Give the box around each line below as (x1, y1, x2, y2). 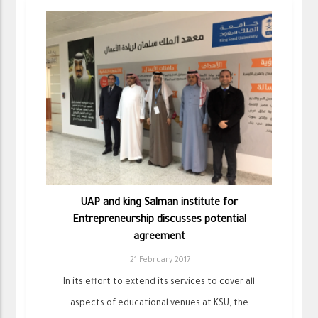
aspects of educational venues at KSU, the (70, 298, 248, 309)
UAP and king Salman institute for (80, 197, 238, 209)
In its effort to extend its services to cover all (63, 277, 255, 287)
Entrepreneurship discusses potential (72, 214, 246, 226)
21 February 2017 (130, 256, 190, 265)
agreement (133, 231, 185, 243)
